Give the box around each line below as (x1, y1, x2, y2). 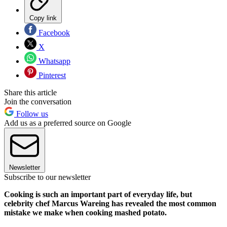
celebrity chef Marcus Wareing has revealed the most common (4, 199, 216, 208)
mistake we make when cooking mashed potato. (4, 208, 167, 217)
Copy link (29, 14, 57, 22)
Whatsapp (36, 56, 70, 65)
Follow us (14, 109, 48, 118)
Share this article (4, 88, 57, 97)
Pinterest (36, 70, 66, 80)
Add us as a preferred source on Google (4, 118, 131, 127)
